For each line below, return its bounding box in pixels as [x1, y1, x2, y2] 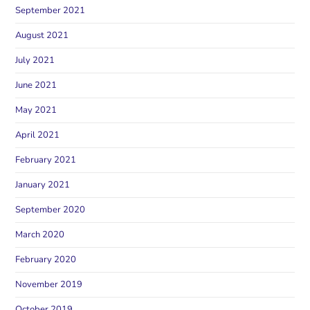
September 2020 [15, 203, 86, 216]
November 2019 [15, 277, 83, 291]
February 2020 [15, 253, 77, 266]
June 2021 [15, 78, 57, 91]
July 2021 [15, 53, 55, 66]
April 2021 [15, 128, 60, 141]
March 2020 [15, 228, 65, 241]
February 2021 [15, 153, 77, 166]
